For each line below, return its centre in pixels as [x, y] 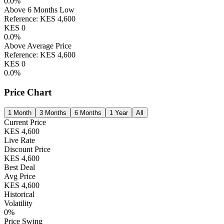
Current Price [25, 122]
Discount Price [27, 149]
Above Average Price [38, 46]
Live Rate [19, 140]
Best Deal [19, 167]
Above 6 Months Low [39, 10]
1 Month [20, 112]
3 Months [53, 112]
